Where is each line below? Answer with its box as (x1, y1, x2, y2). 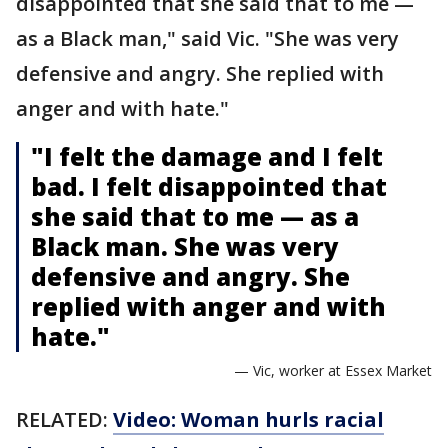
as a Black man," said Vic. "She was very (16, 25, 399, 52)
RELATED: (16, 406, 113, 433)
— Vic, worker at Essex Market (234, 361, 432, 380)
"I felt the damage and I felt (31, 140, 383, 173)
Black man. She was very (31, 230, 339, 263)
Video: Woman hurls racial (113, 406, 384, 433)
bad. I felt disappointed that (31, 170, 387, 203)
